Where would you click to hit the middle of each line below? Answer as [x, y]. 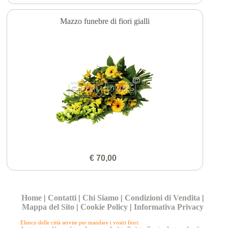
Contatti [62, 198]
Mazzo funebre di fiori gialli [105, 21]
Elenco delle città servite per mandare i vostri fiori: [80, 223]
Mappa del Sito [48, 207]
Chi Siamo [101, 198]
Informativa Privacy [169, 207]
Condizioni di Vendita [163, 198]
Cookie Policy [104, 207]
